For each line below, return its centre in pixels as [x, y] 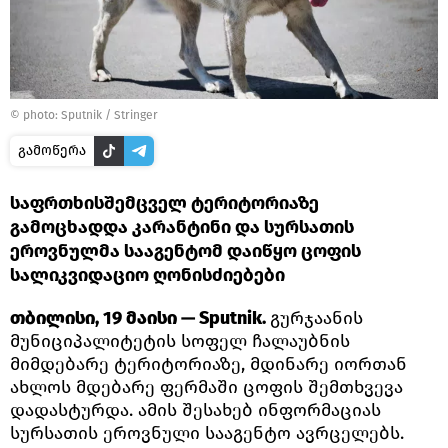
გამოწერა [52, 150]
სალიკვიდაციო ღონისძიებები [147, 274]
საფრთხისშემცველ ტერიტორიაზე [164, 202]
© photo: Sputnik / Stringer [84, 114]
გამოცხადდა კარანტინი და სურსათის [182, 226]
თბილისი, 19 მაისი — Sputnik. [140, 317]
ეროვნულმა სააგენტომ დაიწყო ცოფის [185, 250]
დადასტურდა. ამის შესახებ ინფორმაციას [195, 409]
